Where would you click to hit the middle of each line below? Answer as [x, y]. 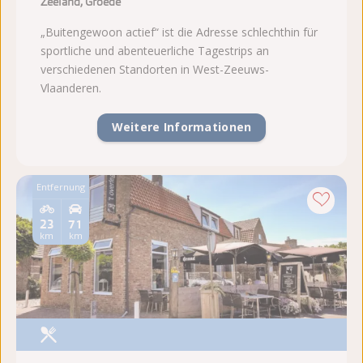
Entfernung [61, 186]
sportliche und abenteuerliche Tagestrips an [155, 50]
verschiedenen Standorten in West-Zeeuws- [155, 69]
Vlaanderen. [71, 88]
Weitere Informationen [181, 127]
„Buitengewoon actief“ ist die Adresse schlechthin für [179, 32]
